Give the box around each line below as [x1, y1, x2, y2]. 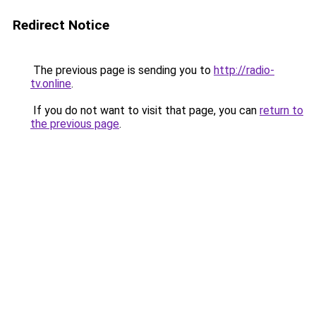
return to [260, 104, 303, 117]
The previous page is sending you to [30, 63, 214, 77]
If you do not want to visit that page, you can [30, 104, 260, 117]
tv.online [30, 77, 71, 90]
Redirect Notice [13, 17, 109, 33]
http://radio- [214, 63, 274, 77]
